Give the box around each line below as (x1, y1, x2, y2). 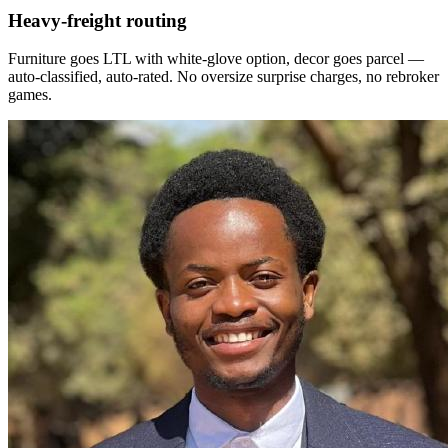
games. (8, 86, 52, 104)
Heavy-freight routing (8, 9, 187, 31)
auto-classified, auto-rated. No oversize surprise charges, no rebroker (8, 68, 439, 86)
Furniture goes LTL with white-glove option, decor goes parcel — (8, 50, 424, 68)
